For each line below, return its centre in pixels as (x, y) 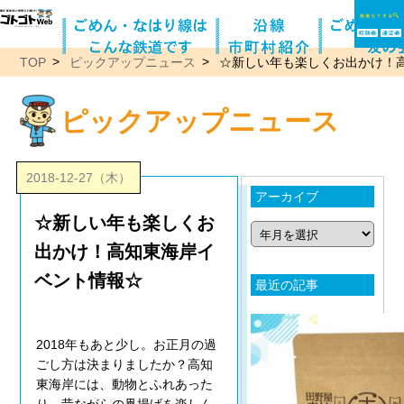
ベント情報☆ (89, 281)
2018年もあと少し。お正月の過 (127, 345)
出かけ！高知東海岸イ (125, 252)
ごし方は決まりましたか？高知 (125, 365)
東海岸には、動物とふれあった (125, 385)
